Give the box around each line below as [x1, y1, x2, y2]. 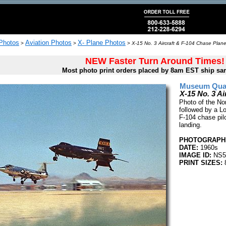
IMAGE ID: [179, 151, 211, 159]
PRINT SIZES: [179, 159, 222, 166]
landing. [179, 121, 202, 129]
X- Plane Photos [78, 39, 126, 46]
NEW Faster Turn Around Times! [85, 56, 224, 66]
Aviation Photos [25, 39, 72, 46]
